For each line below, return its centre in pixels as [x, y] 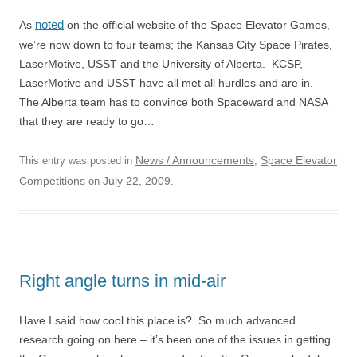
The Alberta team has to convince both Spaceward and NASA [173, 102]
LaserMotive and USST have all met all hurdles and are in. [168, 83]
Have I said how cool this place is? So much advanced [157, 320]
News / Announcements [195, 160]
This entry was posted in [77, 161]
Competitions [52, 181]
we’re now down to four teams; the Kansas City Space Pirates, [176, 45]
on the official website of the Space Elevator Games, [197, 25]
